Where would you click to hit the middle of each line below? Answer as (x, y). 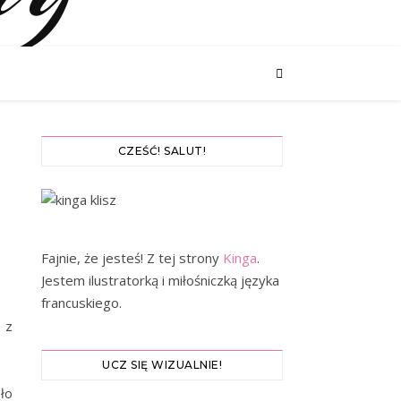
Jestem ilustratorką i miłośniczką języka (160, 280)
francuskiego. (81, 303)
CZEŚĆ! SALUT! (162, 151)
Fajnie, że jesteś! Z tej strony (132, 258)
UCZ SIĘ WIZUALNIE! (162, 365)
